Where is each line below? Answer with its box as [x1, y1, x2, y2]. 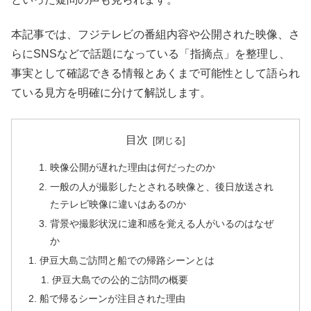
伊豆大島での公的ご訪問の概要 [51, 274, 188, 285]
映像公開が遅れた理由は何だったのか [49, 162, 215, 174]
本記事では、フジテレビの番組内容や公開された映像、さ [11, 28, 300, 41]
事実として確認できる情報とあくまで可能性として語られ [11, 67, 300, 80]
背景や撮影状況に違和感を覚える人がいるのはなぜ [49, 217, 274, 229]
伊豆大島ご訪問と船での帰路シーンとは [40, 254, 215, 266]
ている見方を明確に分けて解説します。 [11, 87, 211, 99]
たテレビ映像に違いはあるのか [49, 198, 186, 210]
